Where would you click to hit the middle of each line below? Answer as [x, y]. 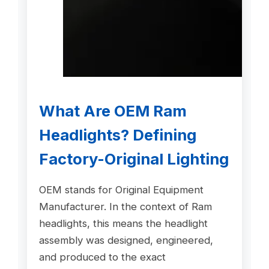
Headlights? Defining [117, 134]
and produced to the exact [102, 257]
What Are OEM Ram [113, 110]
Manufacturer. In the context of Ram [125, 206]
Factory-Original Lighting [134, 159]
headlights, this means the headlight [123, 223]
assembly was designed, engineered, [126, 240]
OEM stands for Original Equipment [121, 189]
